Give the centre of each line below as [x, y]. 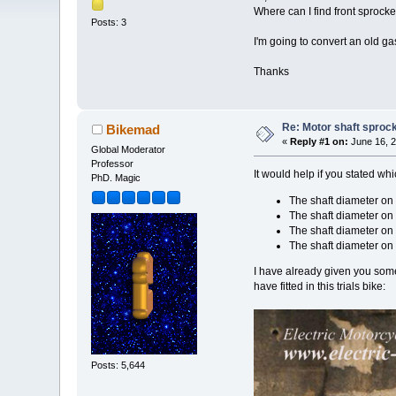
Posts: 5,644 [118, 366]
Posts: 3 [109, 22]
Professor [113, 164]
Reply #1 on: [320, 142]
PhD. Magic [116, 178]
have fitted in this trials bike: [319, 287]
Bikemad [133, 130]
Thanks [271, 72]
